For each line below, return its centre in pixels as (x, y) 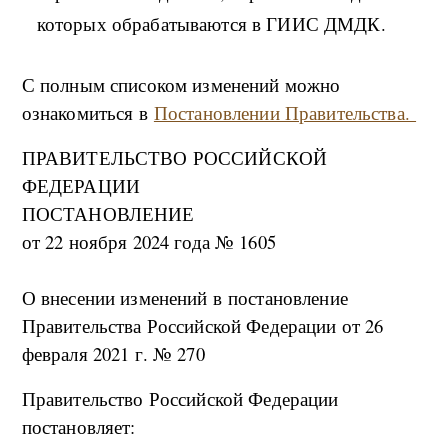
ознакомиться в (87, 113)
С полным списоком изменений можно (181, 85)
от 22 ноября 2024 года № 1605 (148, 242)
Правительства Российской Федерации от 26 (202, 326)
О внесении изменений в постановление (184, 298)
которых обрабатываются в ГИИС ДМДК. (211, 24)
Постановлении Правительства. (285, 113)
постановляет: (78, 427)
